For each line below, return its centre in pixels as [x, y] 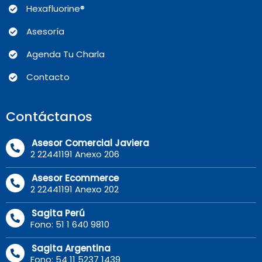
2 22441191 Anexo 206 [75, 154]
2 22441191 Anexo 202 [75, 189]
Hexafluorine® [56, 9]
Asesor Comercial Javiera [90, 143]
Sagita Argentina [71, 248]
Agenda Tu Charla [65, 54]
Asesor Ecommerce [75, 178]
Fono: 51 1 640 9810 [70, 224]
